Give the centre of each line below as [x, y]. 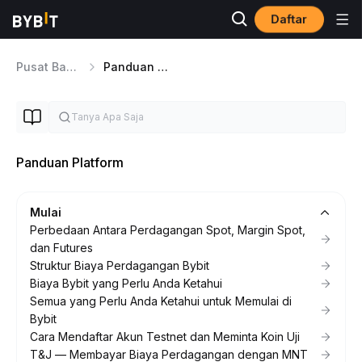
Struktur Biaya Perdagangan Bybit [120, 265]
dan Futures [61, 248]
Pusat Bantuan [72, 67]
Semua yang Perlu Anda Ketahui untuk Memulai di [161, 301]
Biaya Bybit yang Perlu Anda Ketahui [126, 283]
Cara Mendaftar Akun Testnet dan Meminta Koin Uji [165, 337]
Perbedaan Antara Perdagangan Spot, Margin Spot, [168, 230]
